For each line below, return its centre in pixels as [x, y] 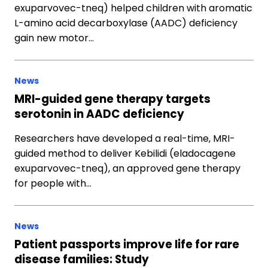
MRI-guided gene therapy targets [112, 99]
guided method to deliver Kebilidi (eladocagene [125, 153]
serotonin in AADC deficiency [99, 114]
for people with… [53, 183]
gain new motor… [54, 38]
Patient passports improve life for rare [127, 244]
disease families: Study [82, 259]
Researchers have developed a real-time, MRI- [125, 138]
